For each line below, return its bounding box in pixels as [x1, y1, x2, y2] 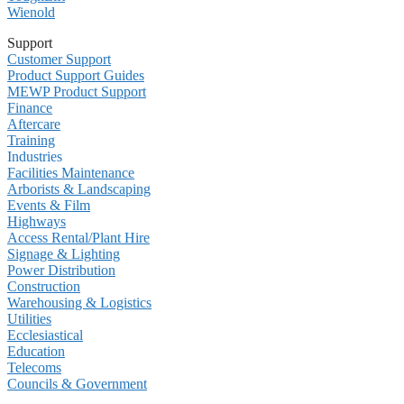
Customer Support [7, 50, 111, 67]
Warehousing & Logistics [7, 294, 151, 310]
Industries [7, 148, 62, 164]
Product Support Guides [7, 67, 144, 83]
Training [7, 132, 55, 148]
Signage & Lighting [7, 245, 120, 262]
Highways [7, 213, 66, 229]
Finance [7, 99, 52, 115]
